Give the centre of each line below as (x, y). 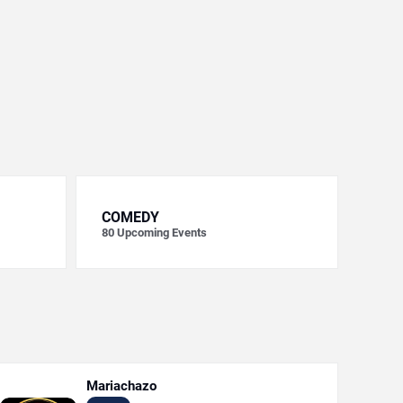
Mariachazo (121, 386)
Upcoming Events (161, 233)
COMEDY (130, 217)
